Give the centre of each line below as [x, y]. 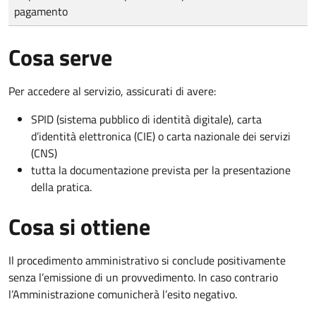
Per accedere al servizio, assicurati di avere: [112, 91]
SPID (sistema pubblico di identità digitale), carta [146, 119]
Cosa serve [60, 57]
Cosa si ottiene [79, 226]
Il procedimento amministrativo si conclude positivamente [147, 260]
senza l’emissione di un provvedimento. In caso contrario [143, 277]
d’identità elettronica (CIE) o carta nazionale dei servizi [161, 136]
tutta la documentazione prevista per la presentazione [161, 170]
